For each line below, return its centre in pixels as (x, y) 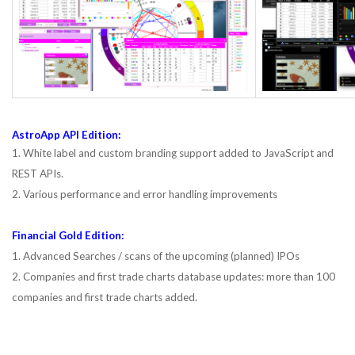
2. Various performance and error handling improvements (145, 194)
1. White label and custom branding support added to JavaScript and (173, 153)
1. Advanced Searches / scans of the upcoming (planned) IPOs (156, 256)
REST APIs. (38, 174)
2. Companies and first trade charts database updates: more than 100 (174, 277)
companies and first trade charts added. (105, 297)
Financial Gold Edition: (68, 235)
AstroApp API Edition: (67, 135)
